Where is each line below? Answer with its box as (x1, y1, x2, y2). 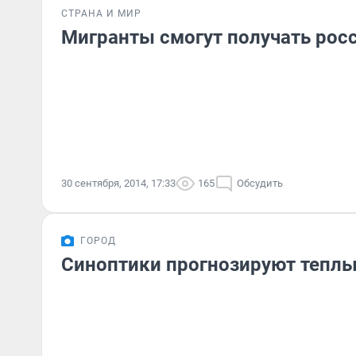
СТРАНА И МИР (61, 8, 141, 19)
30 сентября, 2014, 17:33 (61, 177, 176, 189)
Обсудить (237, 177, 283, 189)
